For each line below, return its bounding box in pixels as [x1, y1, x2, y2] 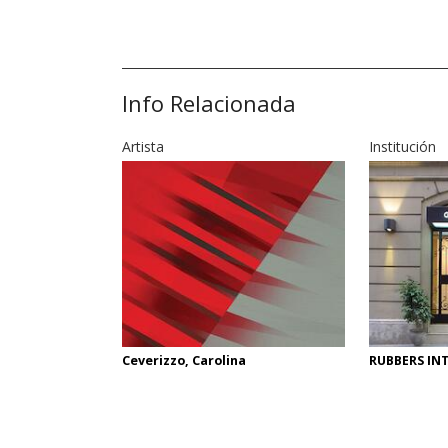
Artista [122, 136, 164, 156]
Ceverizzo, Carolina [122, 352, 246, 370]
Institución [369, 136, 437, 156]
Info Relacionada [122, 87, 296, 118]
